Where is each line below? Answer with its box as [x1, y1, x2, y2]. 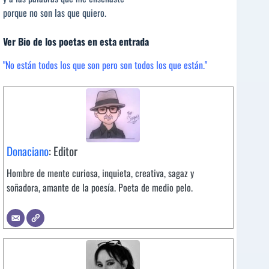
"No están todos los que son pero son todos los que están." [3, 57, 207, 72]
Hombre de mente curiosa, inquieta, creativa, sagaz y [7, 165, 194, 180]
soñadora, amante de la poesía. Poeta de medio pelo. [7, 180, 193, 195]
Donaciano [7, 142, 49, 160]
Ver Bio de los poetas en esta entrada [3, 34, 149, 49]
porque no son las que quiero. [3, 5, 106, 20]
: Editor [49, 142, 77, 160]
